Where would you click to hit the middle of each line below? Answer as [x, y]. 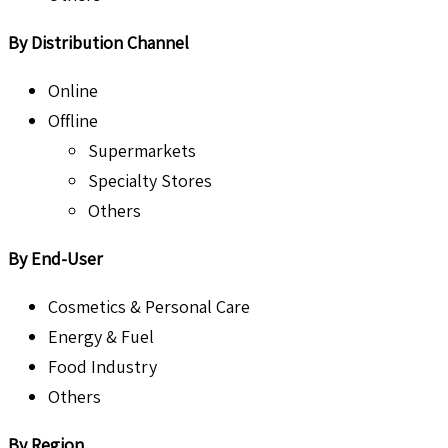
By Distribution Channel [98, 43]
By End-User [55, 259]
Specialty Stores [150, 181]
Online [73, 91]
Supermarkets [142, 151]
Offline [73, 121]
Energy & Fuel [101, 337]
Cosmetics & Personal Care [149, 307]
